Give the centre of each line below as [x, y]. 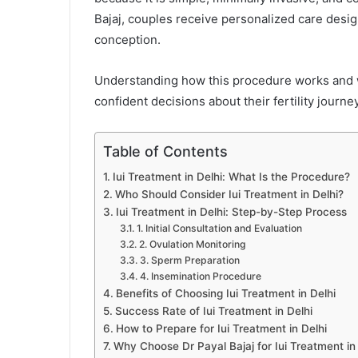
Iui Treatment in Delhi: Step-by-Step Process [231, 212]
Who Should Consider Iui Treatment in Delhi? [229, 195]
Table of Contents [165, 152]
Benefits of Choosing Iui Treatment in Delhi [225, 294]
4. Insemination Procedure [200, 276]
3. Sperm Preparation [189, 261]
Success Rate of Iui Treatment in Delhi [213, 311]
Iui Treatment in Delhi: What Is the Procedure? [231, 177]
